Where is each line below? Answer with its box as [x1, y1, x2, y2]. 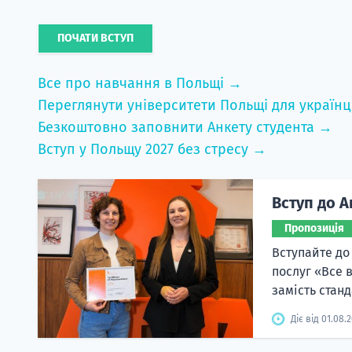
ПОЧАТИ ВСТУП [57, 31, 134, 45]
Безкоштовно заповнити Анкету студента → [38, 118, 332, 136]
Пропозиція [284, 221, 344, 235]
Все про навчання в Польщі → [38, 74, 242, 92]
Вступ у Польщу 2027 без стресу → [38, 140, 266, 158]
